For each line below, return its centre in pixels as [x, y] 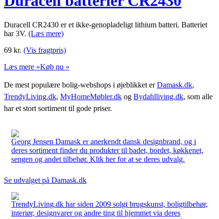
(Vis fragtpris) [45, 50]
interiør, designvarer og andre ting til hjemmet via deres [96, 213]
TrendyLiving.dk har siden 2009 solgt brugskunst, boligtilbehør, [109, 204]
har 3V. [16, 33]
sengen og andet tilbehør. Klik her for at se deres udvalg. [98, 159]
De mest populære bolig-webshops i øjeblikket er [80, 85]
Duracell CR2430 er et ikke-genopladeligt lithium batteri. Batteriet [106, 24]
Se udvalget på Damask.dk [45, 180]
